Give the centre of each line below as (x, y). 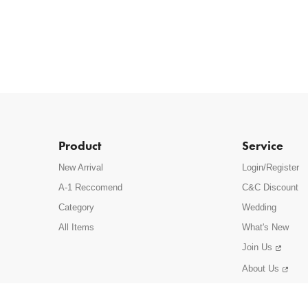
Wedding (260, 207)
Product (80, 145)
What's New (266, 227)
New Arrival (81, 167)
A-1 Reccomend (91, 187)
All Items (77, 227)
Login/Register (271, 167)
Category (77, 207)
